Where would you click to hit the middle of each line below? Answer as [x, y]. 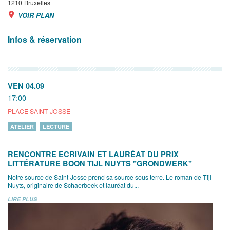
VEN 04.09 [26, 86]
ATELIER [22, 127]
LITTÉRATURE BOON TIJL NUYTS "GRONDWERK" [100, 164]
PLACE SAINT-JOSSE [39, 111]
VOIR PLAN [36, 15]
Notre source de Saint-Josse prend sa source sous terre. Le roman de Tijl [110, 177]
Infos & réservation [45, 40]
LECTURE [56, 127]
